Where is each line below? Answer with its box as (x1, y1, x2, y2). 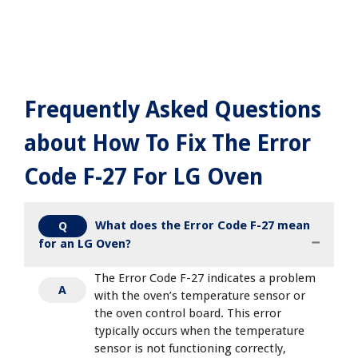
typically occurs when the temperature (94, 324, 304, 339)
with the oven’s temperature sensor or (94, 288, 305, 304)
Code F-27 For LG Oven (24, 164, 263, 191)
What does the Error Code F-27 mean (95, 218, 310, 233)
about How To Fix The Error (24, 130, 311, 157)
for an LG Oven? (38, 237, 131, 252)
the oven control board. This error (94, 306, 281, 321)
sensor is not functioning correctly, (94, 341, 286, 356)
